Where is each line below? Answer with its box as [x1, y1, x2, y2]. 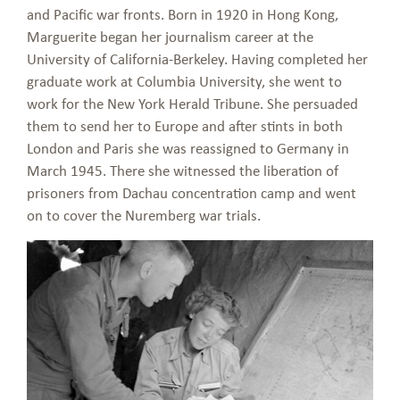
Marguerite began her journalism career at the [27, 26, 313, 46]
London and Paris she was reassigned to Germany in [27, 137, 349, 158]
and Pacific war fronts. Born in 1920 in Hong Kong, [27, 4, 338, 24]
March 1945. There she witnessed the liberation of [27, 160, 338, 180]
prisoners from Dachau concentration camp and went [27, 182, 356, 203]
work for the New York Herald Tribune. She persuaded [27, 93, 358, 113]
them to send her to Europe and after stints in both [27, 115, 343, 136]
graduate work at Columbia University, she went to [27, 71, 342, 91]
